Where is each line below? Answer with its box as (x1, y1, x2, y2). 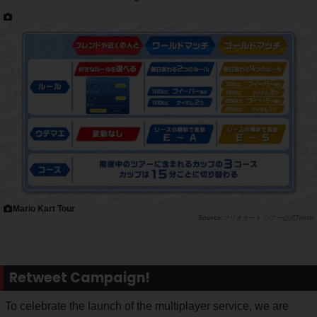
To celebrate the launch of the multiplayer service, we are (5, 299, 289, 312)
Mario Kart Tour (13, 203, 76, 214)
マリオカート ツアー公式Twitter (223, 214, 315, 221)
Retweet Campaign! (9, 267, 150, 287)
